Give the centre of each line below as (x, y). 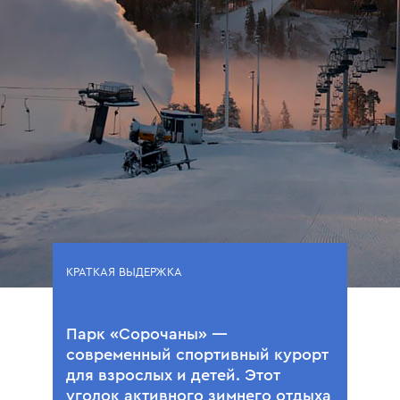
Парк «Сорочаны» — (147, 334)
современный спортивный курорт (197, 354)
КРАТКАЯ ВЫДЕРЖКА (124, 272)
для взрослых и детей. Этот (173, 375)
